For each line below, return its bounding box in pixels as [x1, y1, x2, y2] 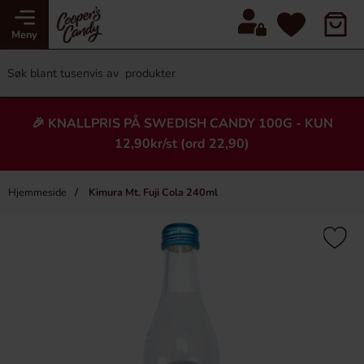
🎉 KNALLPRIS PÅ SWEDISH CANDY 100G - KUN [31, 115, 333, 132]
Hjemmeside [8, 185, 67, 200]
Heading [135, 235, 229, 266]
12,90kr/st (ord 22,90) [115, 135, 249, 153]
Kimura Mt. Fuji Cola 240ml [86, 185, 218, 200]
